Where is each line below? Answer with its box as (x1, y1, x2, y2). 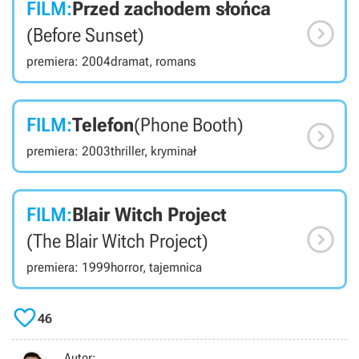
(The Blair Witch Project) (26, 230, 208, 253)
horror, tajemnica (111, 260, 202, 276)
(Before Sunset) (26, 24, 144, 47)
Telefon (72, 114, 134, 137)
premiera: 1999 (26, 260, 111, 276)
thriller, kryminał (111, 143, 196, 159)
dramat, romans (111, 54, 196, 70)
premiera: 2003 (26, 143, 111, 159)
